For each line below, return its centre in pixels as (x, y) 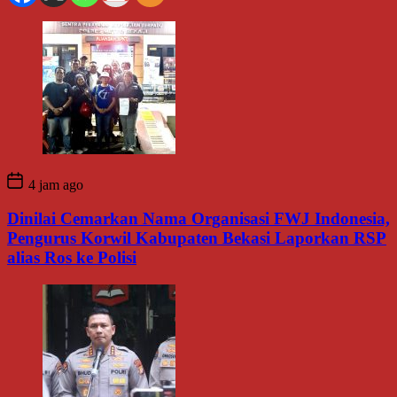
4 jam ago (54, 184)
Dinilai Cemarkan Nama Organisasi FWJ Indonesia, (198, 219)
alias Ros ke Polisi (72, 258)
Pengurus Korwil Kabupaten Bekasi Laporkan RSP (197, 238)
